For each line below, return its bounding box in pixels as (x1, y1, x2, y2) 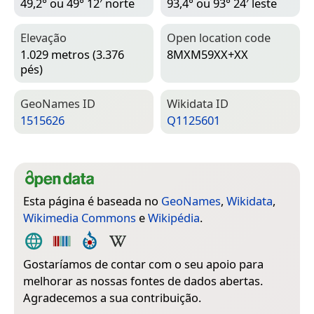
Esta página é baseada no (23, 192, 161, 209)
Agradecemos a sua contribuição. (23, 289, 201, 306)
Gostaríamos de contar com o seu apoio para (23, 255, 264, 272)
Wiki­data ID (167, 95, 228, 111)
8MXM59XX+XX (167, 46, 248, 62)
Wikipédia (148, 209, 200, 226)
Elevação (20, 29, 67, 46)
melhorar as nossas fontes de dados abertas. (23, 272, 263, 289)
